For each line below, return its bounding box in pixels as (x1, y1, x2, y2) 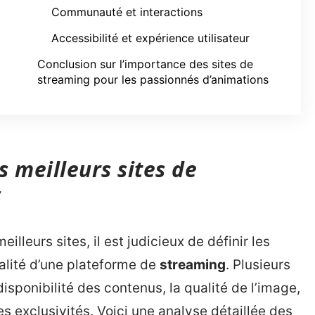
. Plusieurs (226, 257, 290, 273)
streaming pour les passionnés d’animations (37, 72, 269, 86)
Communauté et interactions (51, 5, 202, 19)
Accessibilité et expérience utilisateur (51, 31, 250, 45)
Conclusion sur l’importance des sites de (37, 57, 253, 71)
